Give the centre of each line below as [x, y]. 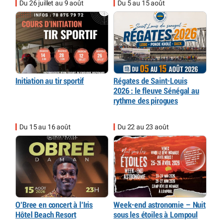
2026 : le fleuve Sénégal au [156, 91]
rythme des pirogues [146, 101]
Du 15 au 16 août [45, 127]
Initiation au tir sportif [50, 81]
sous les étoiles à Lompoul [156, 215]
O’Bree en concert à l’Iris [54, 205]
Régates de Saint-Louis [150, 81]
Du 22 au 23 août [143, 127]
